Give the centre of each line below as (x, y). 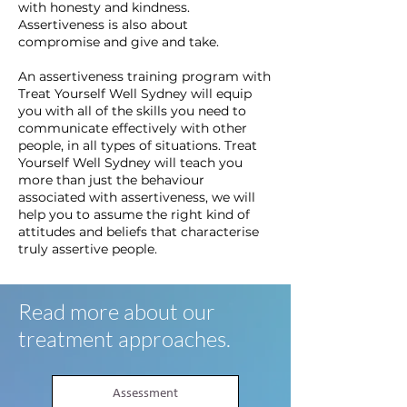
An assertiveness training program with (144, 76)
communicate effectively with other (133, 128)
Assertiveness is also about (103, 25)
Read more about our (117, 312)
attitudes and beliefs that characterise (139, 232)
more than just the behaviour (111, 180)
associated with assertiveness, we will (137, 197)
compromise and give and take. (119, 42)
